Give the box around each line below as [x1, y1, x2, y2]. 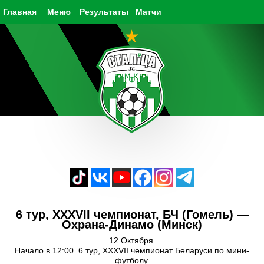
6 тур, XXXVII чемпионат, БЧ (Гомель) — [15, 208, 249, 221]
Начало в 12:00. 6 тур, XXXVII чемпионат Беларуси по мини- [15, 246, 249, 255]
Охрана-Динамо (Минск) [62, 218, 202, 231]
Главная [3, 7, 37, 16]
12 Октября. [108, 236, 156, 245]
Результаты [80, 7, 128, 16]
